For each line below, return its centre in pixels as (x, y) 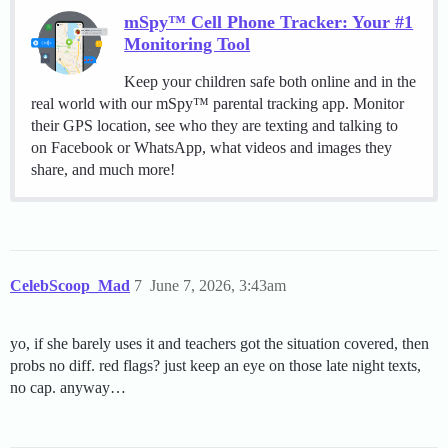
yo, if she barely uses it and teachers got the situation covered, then (219, 344)
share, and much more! (103, 170)
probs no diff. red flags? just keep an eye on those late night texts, (215, 366)
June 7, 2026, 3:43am (218, 286)
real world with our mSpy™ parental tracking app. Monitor (217, 104)
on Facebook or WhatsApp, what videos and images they (211, 148)
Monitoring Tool (187, 44)
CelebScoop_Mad (70, 286)
